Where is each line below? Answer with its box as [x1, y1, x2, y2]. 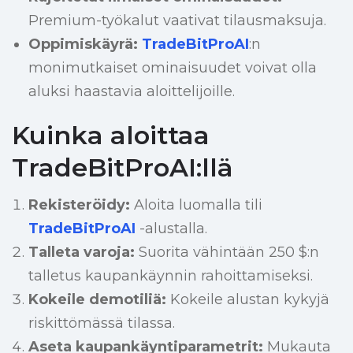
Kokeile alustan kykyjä [165, 291, 329, 309]
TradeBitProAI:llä [12, 152, 233, 184]
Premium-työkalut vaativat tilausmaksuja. [28, 12, 326, 30]
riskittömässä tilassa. [28, 314, 175, 333]
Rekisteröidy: [28, 196, 130, 214]
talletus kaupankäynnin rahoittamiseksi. [28, 267, 313, 285]
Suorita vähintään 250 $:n [134, 243, 319, 262]
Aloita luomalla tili [129, 196, 262, 214]
